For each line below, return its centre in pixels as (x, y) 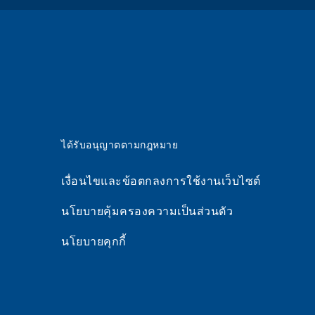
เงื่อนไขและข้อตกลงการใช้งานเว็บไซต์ (161, 181)
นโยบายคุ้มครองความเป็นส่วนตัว (147, 212)
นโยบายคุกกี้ (94, 242)
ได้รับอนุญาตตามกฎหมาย (120, 146)
